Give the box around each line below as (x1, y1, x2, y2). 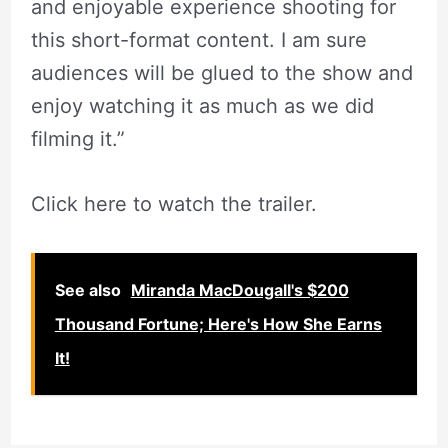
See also (54, 280, 121, 300)
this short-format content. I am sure (30, 28, 367, 52)
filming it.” (30, 127, 125, 151)
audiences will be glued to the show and (30, 61, 413, 85)
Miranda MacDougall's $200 (130, 280, 349, 300)
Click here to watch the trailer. (30, 192, 323, 216)
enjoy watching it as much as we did (30, 94, 374, 118)
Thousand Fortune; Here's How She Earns (54, 314, 382, 334)
